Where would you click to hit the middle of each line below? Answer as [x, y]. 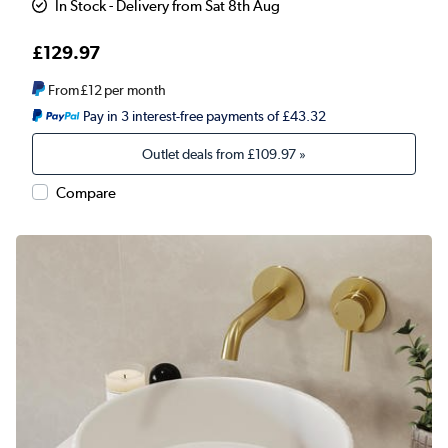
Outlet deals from [194, 154]
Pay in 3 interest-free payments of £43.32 [204, 116]
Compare [86, 193]
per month [134, 90]
